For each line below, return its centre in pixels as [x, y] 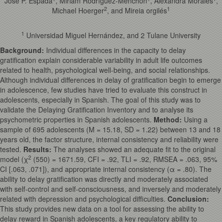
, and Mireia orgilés [137, 10]
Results [36, 149]
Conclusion [187, 199]
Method [166, 119]
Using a [196, 119]
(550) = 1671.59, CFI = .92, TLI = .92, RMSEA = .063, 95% [124, 159]
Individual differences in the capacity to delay [115, 50]
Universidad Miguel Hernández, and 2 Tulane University [112, 35]
